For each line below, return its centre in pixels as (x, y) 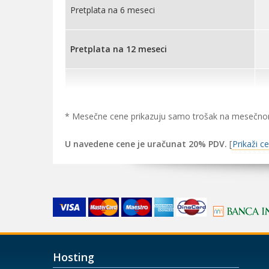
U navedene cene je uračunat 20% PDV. (147, 144)
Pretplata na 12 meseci (119, 49)
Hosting (74, 257)
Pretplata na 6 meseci (113, 10)
